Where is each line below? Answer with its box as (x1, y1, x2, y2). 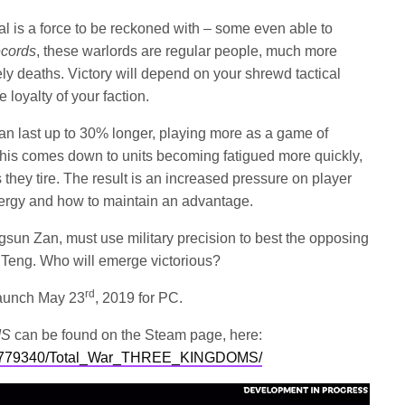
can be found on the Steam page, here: (14, 327, 263, 343)
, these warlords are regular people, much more (36, 43, 338, 59)
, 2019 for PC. (95, 290, 184, 306)
